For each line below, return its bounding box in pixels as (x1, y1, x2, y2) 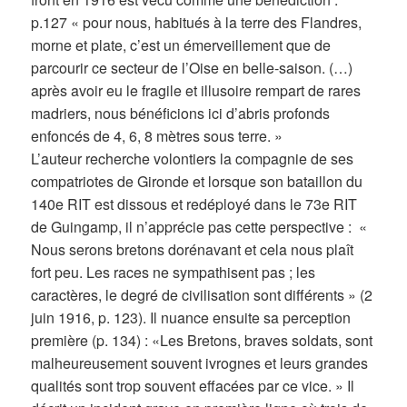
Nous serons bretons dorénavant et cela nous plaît (31, 239, 354, 261)
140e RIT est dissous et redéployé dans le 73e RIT (31, 194, 358, 215)
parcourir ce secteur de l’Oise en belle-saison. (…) (31, 57, 353, 79)
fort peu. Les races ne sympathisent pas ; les (31, 262, 316, 283)
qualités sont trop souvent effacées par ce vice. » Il (31, 375, 355, 397)
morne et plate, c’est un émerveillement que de (31, 35, 332, 56)
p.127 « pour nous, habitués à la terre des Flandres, (31, 12, 362, 34)
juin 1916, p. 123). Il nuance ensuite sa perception (31, 307, 352, 329)
